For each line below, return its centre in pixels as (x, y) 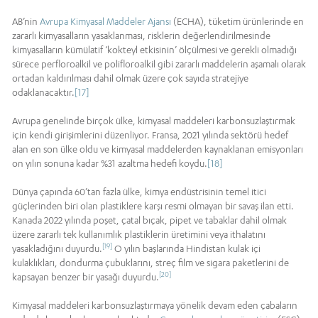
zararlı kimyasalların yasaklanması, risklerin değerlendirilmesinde (141, 36)
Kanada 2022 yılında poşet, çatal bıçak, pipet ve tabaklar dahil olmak (149, 220)
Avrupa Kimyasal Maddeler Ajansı (105, 22)
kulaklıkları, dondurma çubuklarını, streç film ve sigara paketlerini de (150, 263)
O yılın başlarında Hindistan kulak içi (186, 249)
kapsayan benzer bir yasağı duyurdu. (86, 277)
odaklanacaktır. (43, 93)
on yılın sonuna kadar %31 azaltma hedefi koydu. (110, 164)
